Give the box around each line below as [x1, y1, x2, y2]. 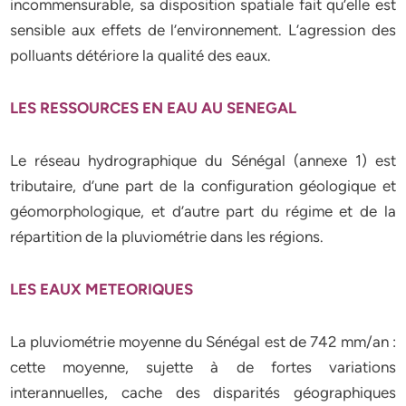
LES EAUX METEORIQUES [10, 280, 198, 298]
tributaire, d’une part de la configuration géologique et [10, 177, 396, 195]
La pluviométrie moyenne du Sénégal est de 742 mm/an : [10, 333, 396, 351]
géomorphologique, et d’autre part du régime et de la [10, 202, 396, 220]
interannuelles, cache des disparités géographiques [10, 383, 396, 401]
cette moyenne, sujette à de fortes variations [10, 358, 396, 376]
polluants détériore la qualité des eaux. [10, 46, 272, 64]
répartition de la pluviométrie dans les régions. [10, 227, 324, 246]
